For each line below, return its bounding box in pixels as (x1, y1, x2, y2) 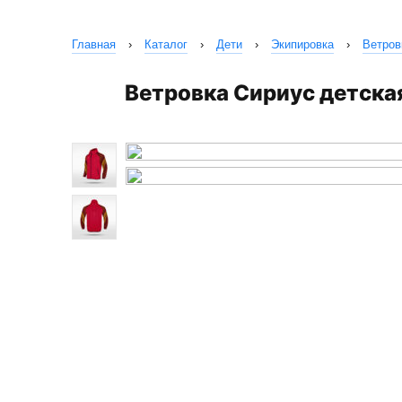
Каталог (144, 38, 188, 51)
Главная (72, 38, 116, 51)
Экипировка (271, 38, 334, 51)
